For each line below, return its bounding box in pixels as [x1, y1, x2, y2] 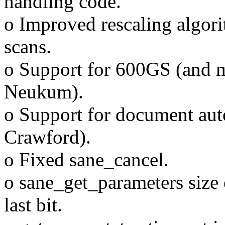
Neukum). [4, 81, 83, 103]
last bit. [4, 194, 62, 216]
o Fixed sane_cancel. [4, 149, 169, 171]
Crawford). [4, 126, 91, 148]
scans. [4, 36, 51, 58]
